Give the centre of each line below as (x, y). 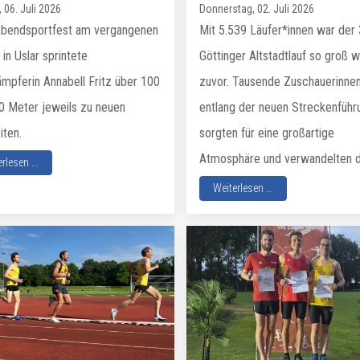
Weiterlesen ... (243, 188)
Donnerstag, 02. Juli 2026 (256, 9)
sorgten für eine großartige (266, 133)
